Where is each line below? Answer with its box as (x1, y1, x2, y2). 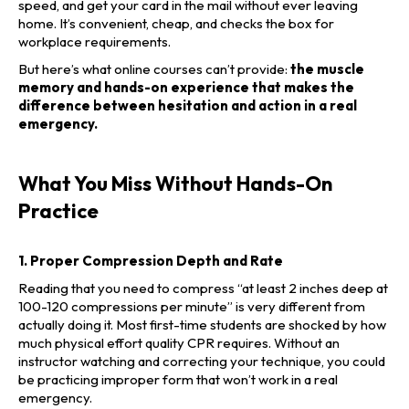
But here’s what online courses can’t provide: (18, 60, 290, 79)
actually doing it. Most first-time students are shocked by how (18, 316, 386, 334)
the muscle (290, 60, 364, 79)
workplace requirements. (18, 33, 171, 51)
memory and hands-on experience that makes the (18, 79, 354, 97)
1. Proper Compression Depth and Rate (18, 252, 283, 270)
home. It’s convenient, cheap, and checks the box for (18, 15, 334, 33)
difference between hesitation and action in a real (18, 97, 357, 115)
